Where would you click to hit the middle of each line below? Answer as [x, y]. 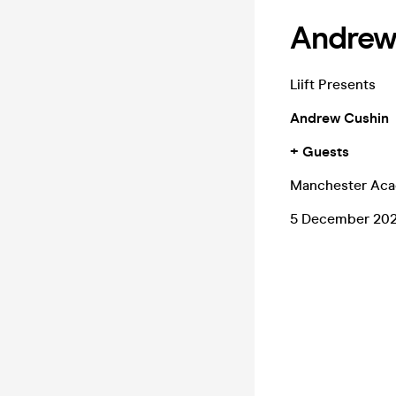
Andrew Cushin [339, 118]
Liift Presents [333, 84]
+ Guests [320, 152]
